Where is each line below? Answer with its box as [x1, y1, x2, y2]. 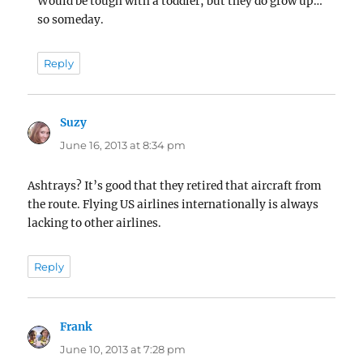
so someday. [37, 12, 105, 27]
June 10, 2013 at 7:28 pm [60, 342, 186, 356]
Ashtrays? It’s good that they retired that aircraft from [28, 179, 322, 194]
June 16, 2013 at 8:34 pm [60, 139, 186, 152]
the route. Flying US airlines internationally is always [28, 198, 319, 212]
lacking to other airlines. [28, 216, 162, 231]
